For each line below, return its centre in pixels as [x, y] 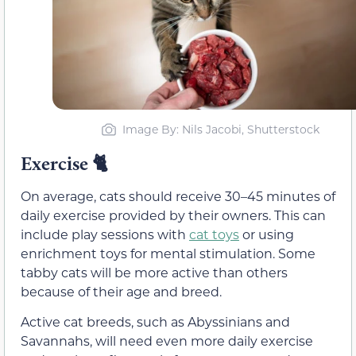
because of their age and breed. [121, 291]
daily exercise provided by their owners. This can [173, 215]
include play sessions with [105, 234]
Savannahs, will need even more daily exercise [167, 341]
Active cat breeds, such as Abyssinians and [155, 322]
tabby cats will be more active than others [154, 272]
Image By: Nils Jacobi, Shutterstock [221, 129]
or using [267, 234]
